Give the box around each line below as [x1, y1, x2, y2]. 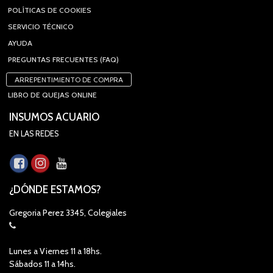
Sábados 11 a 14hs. [9, 258, 76, 269]
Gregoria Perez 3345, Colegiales [9, 207, 127, 218]
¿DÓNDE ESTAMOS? [9, 183, 101, 196]
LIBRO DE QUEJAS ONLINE [8, 90, 97, 99]
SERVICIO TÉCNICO [8, 22, 74, 31]
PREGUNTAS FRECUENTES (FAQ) [8, 55, 119, 64]
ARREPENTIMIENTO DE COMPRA [15, 75, 123, 84]
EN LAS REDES [9, 129, 58, 138]
